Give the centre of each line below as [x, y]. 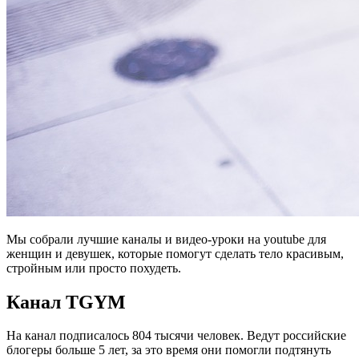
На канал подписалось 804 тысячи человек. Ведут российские [176, 336]
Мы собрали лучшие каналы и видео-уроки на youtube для [166, 239]
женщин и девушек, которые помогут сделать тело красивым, [175, 253]
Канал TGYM [66, 302]
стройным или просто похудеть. [94, 268]
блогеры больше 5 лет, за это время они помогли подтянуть [169, 350]
